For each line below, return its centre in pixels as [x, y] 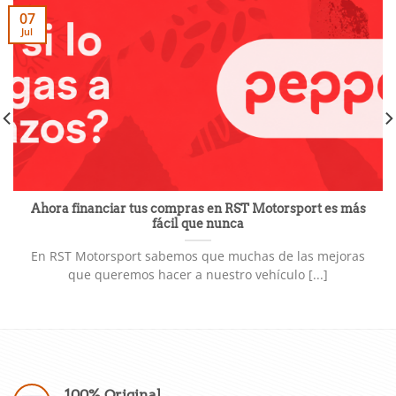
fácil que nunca [198, 224]
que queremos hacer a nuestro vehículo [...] [198, 275]
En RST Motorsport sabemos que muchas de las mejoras [198, 256]
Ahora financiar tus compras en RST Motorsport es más [198, 209]
